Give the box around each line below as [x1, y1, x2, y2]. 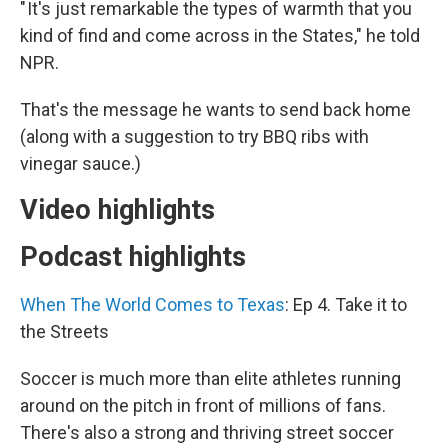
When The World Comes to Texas [20, 294, 285, 316]
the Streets [20, 321, 109, 343]
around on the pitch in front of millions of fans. [20, 395, 386, 417]
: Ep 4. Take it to [285, 294, 407, 316]
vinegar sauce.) [20, 153, 141, 175]
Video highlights [20, 194, 215, 227]
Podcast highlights [20, 241, 246, 274]
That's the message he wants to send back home [20, 99, 411, 121]
